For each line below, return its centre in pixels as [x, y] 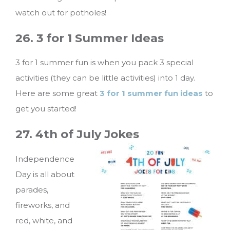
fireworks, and [43, 205]
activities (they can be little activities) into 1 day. [105, 78]
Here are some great [57, 93]
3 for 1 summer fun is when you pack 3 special [104, 63]
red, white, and [44, 220]
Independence [45, 159]
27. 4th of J [49, 134]
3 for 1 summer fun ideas [151, 93]
